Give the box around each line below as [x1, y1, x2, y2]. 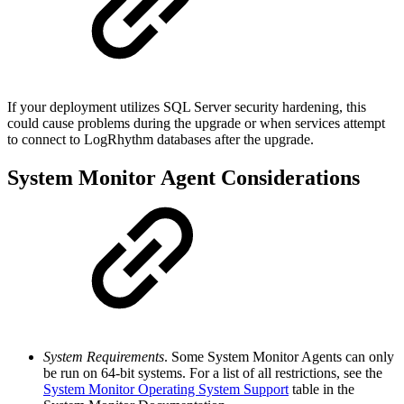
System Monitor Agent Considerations [7, 165, 360, 189]
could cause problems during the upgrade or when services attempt [7, 115, 385, 132]
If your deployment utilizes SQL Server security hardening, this [7, 99, 366, 115]
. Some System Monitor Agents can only [164, 348, 394, 364]
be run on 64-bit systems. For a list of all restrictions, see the [43, 364, 382, 381]
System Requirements [43, 348, 164, 364]
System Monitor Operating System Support [43, 381, 289, 397]
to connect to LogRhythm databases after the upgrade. [7, 132, 314, 148]
